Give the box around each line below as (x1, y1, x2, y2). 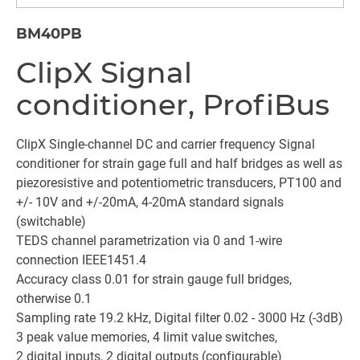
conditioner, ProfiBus (16, 87, 329, 122)
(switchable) (16, 214, 86, 229)
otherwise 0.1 (16, 291, 92, 306)
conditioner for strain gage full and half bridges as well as (16, 156, 342, 171)
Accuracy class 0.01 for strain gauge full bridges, (16, 272, 295, 287)
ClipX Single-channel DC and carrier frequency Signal (16, 137, 315, 152)
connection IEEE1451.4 (16, 252, 146, 268)
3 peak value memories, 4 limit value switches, (16, 329, 277, 345)
